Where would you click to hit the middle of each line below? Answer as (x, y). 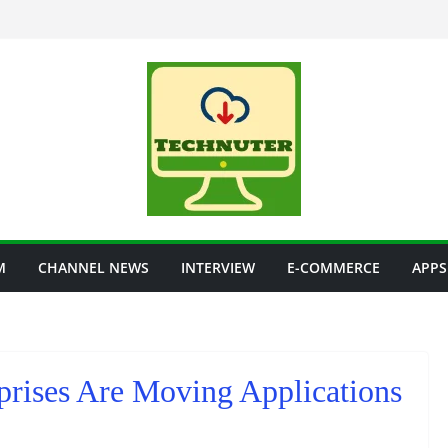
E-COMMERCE (333, 267)
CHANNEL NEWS (93, 267)
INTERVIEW (218, 267)
